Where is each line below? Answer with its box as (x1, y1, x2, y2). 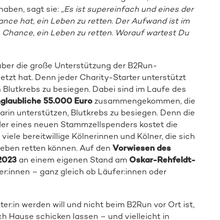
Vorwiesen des (112, 143, 171, 153)
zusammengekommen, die (92, 96, 195, 106)
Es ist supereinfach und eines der (63, 4, 193, 14)
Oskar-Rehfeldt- (129, 155, 195, 165)
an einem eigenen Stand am (16, 155, 129, 165)
